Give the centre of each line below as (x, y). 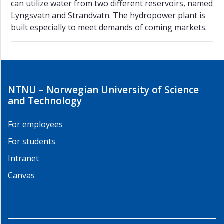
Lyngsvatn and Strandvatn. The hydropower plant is (108, 15)
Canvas (21, 175)
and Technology (45, 101)
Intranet (23, 158)
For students (32, 141)
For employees (35, 124)
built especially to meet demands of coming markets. (109, 27)
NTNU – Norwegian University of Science (103, 90)
